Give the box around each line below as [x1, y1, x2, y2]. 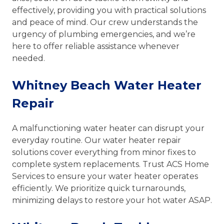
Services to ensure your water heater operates [12, 171, 198, 181]
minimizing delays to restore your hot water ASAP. [12, 195, 212, 205]
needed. [12, 53, 45, 63]
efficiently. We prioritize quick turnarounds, [12, 183, 185, 193]
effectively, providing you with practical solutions [12, 5, 206, 15]
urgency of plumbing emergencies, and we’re [12, 29, 195, 39]
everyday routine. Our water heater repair [12, 135, 181, 145]
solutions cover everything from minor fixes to [12, 147, 196, 157]
